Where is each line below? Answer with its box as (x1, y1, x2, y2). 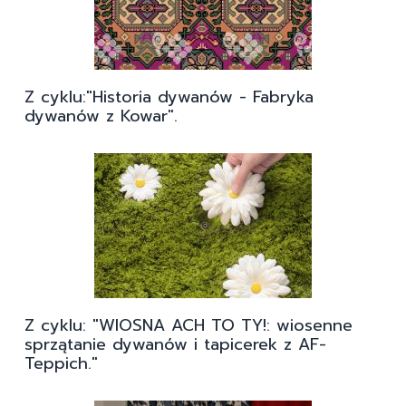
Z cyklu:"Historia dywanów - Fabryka (24, 84, 314, 111)
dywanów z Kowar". (24, 103, 178, 130)
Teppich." (24, 351, 98, 377)
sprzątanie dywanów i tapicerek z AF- (24, 332, 326, 358)
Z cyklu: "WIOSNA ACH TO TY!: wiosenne (24, 313, 353, 339)
